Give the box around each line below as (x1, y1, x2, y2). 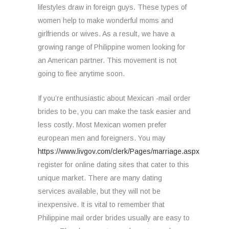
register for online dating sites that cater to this (38, 160, 189, 169)
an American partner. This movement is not (38, 56, 177, 64)
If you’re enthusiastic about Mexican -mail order (38, 94, 191, 102)
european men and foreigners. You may (38, 133, 166, 142)
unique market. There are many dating (38, 173, 162, 182)
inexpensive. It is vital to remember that (38, 200, 165, 209)
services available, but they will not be (38, 187, 161, 195)
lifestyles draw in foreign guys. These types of (38, 3, 187, 11)
